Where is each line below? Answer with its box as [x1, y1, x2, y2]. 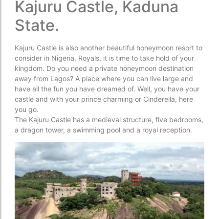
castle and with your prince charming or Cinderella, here [15, 95, 193, 104]
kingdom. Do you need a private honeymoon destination [15, 64, 194, 73]
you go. [15, 105, 39, 114]
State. [15, 16, 59, 35]
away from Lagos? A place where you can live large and [15, 74, 193, 83]
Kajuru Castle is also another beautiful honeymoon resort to [15, 44, 202, 52]
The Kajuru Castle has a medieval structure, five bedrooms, [15, 115, 203, 124]
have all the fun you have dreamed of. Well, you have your [15, 85, 199, 93]
